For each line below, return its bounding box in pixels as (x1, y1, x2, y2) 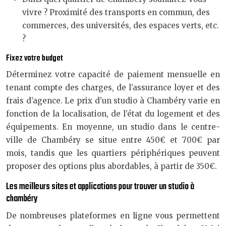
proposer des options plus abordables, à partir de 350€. (6, 161, 217, 171)
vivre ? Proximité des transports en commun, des (22, 8, 210, 17)
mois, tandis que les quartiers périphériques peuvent (6, 148, 220, 158)
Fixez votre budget (6, 52, 63, 65)
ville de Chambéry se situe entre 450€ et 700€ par (6, 135, 220, 145)
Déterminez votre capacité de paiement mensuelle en (6, 70, 220, 79)
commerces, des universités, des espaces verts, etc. (22, 21, 219, 30)
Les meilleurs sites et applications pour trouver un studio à (6, 180, 194, 194)
